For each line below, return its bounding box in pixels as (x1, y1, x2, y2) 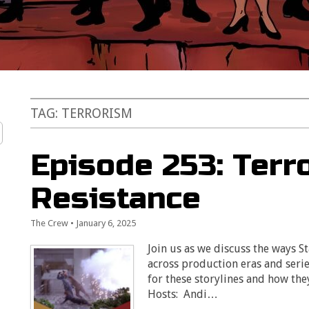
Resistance (30, 180, 201, 217)
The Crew (30, 218, 69, 228)
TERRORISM (61, 106, 133, 121)
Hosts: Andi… (148, 288, 219, 301)
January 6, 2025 (76, 218, 137, 228)
